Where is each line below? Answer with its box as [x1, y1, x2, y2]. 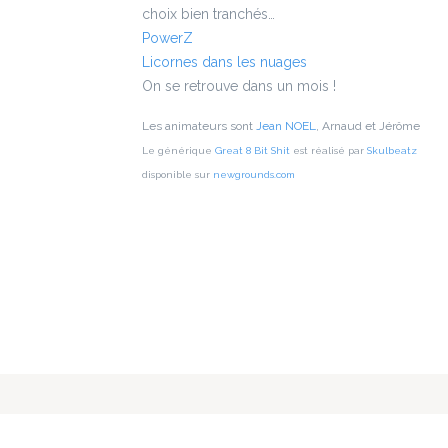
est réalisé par [290, 144, 367, 156]
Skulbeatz [367, 144, 417, 156]
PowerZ [142, 29, 193, 46]
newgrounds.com [213, 168, 295, 180]
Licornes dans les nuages [142, 53, 307, 70]
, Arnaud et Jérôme [316, 118, 420, 133]
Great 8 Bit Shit [215, 144, 290, 156]
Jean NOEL [256, 118, 316, 133]
